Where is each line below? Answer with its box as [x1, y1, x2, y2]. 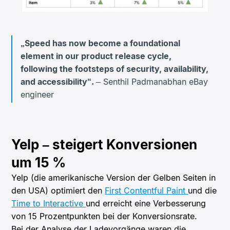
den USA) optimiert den [11, 185, 105, 196]
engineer [21, 89, 54, 100]
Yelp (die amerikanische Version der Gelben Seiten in [11, 172, 216, 183]
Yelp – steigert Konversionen [11, 137, 198, 153]
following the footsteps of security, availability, [21, 64, 209, 74]
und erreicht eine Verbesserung [86, 198, 206, 209]
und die [188, 185, 217, 196]
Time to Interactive [11, 198, 86, 209]
